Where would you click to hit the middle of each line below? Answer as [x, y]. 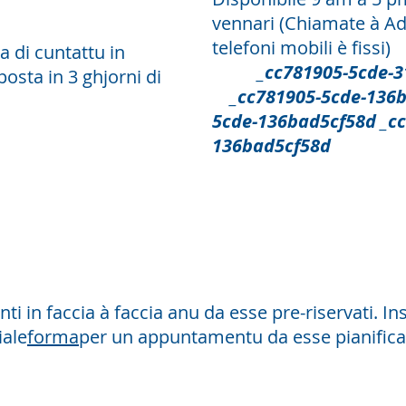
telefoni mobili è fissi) [301, 48]
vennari [246, 23]
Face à [166, 224]
